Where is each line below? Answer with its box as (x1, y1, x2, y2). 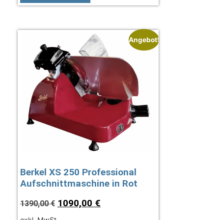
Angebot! (129, 35, 160, 44)
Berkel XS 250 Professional (20, 166, 137, 178)
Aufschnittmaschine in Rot (20, 178, 137, 190)
